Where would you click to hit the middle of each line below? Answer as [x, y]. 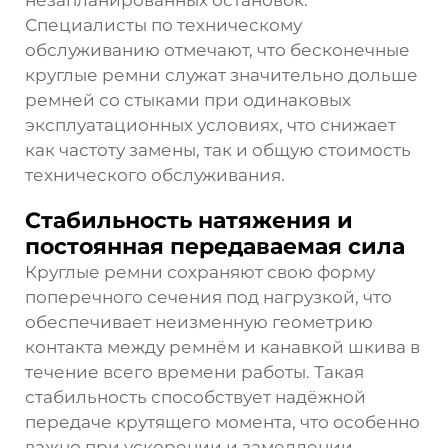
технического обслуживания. [155, 174]
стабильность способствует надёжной [195, 396]
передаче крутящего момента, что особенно [222, 421]
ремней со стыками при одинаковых [188, 99]
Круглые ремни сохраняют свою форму [200, 271]
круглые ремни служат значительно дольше [221, 74]
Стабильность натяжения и [189, 220]
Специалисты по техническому [163, 24]
